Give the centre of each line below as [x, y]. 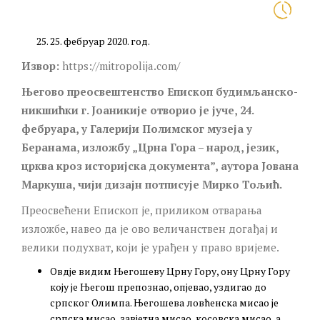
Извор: [40, 65]
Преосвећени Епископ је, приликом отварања [142, 210]
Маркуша [47, 184]
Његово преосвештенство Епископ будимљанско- [160, 91]
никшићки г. [56, 110]
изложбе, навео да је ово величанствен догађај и [150, 228]
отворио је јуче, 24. [200, 110]
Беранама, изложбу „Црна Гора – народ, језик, [150, 147]
